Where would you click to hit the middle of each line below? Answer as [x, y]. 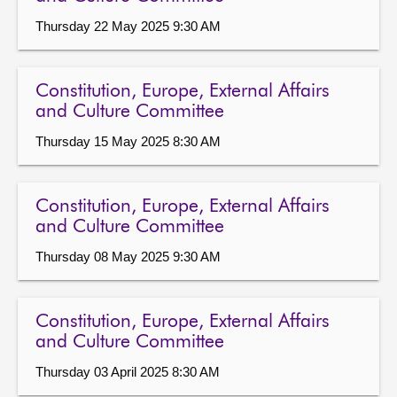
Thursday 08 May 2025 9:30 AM [128, 257]
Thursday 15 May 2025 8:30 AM [128, 141]
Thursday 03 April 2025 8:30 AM [128, 372]
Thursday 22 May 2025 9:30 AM [128, 26]
